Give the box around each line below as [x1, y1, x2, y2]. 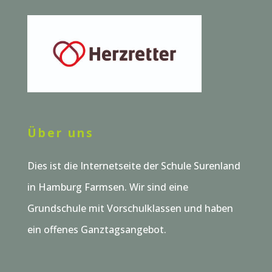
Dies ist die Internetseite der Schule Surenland [27, 158, 240, 172]
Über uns [27, 124, 94, 141]
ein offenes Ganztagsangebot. [27, 222, 166, 236]
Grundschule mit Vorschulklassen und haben [27, 201, 233, 215]
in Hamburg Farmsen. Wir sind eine [27, 180, 188, 194]
